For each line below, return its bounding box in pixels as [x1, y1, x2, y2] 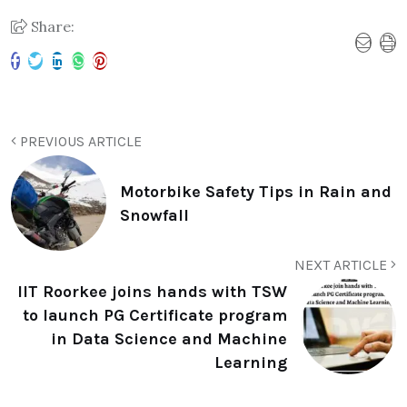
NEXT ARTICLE [294, 256, 391, 274]
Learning [214, 352, 287, 372]
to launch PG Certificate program [23, 304, 287, 325]
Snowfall [120, 204, 189, 225]
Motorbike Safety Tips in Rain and [120, 181, 392, 202]
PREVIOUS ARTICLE [16, 133, 142, 151]
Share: [27, 17, 74, 36]
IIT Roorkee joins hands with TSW [17, 281, 287, 302]
